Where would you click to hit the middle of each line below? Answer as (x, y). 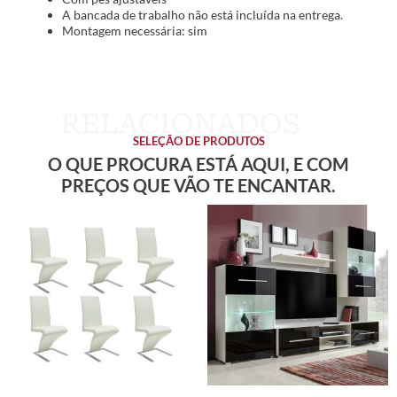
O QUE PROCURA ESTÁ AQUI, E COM (198, 164)
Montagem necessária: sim (135, 30)
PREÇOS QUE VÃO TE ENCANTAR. (198, 186)
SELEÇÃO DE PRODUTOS (198, 141)
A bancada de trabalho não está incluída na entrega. (202, 14)
